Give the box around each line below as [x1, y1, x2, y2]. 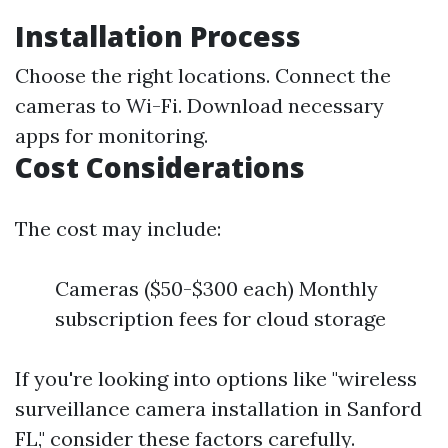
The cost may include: [15, 216, 221, 241]
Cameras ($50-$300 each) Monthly [55, 276, 378, 301]
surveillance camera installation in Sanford [15, 396, 422, 421]
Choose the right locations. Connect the [15, 63, 391, 88]
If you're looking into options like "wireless [15, 366, 417, 391]
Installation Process [15, 17, 301, 55]
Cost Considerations [15, 148, 305, 186]
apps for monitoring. [15, 123, 208, 148]
